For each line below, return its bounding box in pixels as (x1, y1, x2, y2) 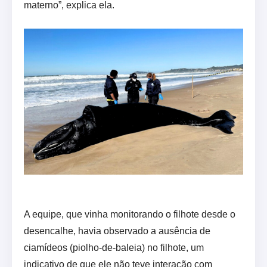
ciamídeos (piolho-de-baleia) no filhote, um (24, 243, 204, 253)
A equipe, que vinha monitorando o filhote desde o (24, 209, 235, 220)
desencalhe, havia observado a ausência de (24, 226, 210, 237)
